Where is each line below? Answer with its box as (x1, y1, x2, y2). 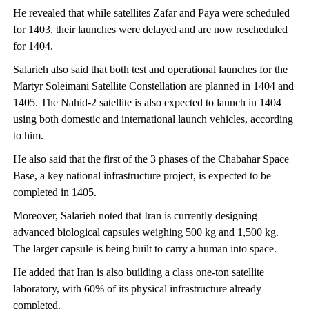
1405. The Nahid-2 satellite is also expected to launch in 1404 (12, 97, 281, 109)
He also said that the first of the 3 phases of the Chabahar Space (12, 153, 289, 166)
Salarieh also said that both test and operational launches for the (12, 63, 288, 76)
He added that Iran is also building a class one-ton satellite (12, 266, 264, 279)
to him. (12, 130, 43, 142)
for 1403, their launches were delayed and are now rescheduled (12, 23, 288, 36)
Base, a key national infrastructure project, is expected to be (12, 170, 271, 182)
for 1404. (12, 40, 53, 52)
